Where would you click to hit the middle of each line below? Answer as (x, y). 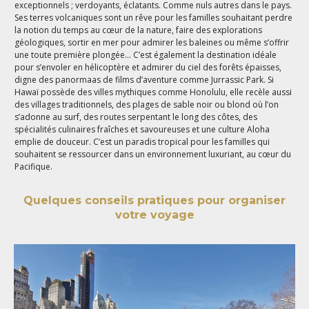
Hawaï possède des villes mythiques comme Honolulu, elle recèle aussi (153, 92)
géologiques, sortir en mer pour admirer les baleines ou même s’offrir (152, 42)
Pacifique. (34, 166)
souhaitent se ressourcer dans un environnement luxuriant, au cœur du (153, 154)
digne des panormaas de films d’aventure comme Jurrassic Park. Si (144, 79)
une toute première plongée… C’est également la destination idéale (146, 54)
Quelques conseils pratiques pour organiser (154, 201)
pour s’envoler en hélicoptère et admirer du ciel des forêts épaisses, (148, 67)
